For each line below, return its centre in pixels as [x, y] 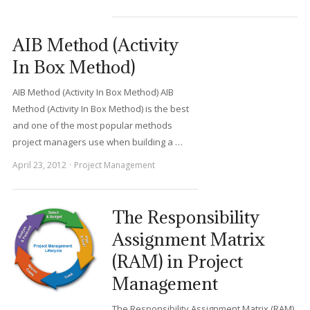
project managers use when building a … [97, 142]
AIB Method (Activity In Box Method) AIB [93, 92]
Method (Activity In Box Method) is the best [100, 109]
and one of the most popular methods [92, 125]
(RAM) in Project [177, 261]
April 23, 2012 [39, 165]
